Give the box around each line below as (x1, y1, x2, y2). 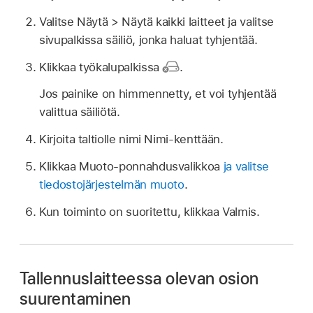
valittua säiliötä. (39, 105, 120, 119)
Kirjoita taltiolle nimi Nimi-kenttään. (39, 132, 224, 147)
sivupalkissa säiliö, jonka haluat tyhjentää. (39, 32, 258, 47)
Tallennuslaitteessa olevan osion (20, 268, 259, 289)
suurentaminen (20, 288, 131, 309)
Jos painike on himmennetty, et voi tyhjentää (39, 87, 277, 101)
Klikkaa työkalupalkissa (39, 59, 163, 74)
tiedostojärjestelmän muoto (39, 177, 184, 191)
